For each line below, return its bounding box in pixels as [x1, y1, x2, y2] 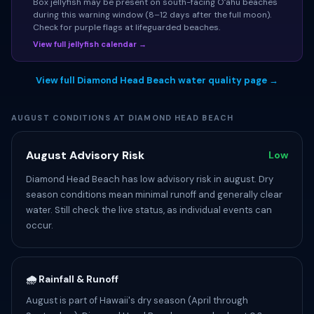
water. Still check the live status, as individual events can [26, 204, 272, 216]
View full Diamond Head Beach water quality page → [36, 74, 278, 86]
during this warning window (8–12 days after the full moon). [33, 9, 271, 20]
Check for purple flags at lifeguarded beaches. [33, 22, 220, 33]
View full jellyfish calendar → [33, 39, 146, 49]
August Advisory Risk [26, 148, 144, 163]
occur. [26, 219, 53, 231]
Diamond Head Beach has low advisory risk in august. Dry [26, 173, 273, 185]
